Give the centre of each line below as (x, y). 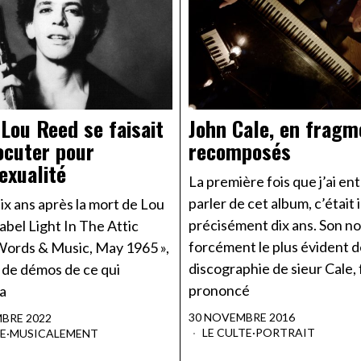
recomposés (240, 151)
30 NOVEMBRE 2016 (242, 317)
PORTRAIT (285, 333)
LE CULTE (227, 333)
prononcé (219, 290)
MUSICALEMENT (54, 334)
